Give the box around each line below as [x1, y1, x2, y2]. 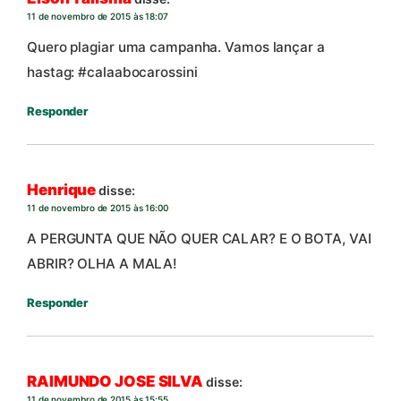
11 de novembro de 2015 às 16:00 [27, 202, 168, 214]
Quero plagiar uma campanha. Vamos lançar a [27, 38, 325, 55]
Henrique [27, 181, 97, 200]
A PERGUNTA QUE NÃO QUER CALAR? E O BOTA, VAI [27, 229, 371, 247]
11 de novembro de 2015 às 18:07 [27, 11, 168, 22]
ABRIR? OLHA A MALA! [27, 254, 178, 272]
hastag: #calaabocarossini [27, 63, 198, 81]
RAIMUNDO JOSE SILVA [27, 372, 204, 391]
